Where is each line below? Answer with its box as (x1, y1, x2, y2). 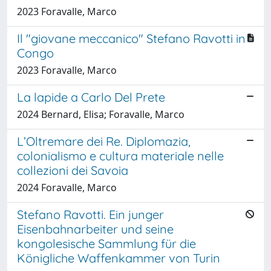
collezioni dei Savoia (17, 162, 128, 178)
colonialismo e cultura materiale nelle (17, 148, 224, 163)
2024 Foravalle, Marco (17, 180, 117, 194)
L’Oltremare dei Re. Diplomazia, (17, 133, 191, 149)
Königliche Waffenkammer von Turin (17, 250, 220, 266)
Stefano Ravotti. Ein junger (17, 206, 164, 222)
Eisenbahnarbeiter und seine (17, 221, 174, 237)
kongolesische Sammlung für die (17, 235, 196, 251)
